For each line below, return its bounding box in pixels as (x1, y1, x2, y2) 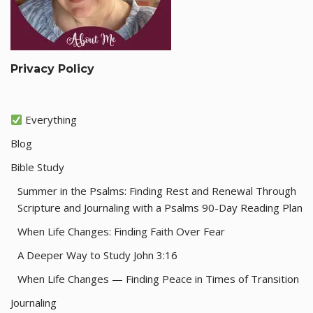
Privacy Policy (10, 62, 94, 75)
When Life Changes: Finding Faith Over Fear (17, 224, 225, 238)
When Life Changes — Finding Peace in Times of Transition (17, 272, 299, 286)
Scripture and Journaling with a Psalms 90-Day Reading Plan (17, 201, 303, 214)
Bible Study (10, 160, 64, 174)
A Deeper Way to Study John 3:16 (17, 248, 177, 262)
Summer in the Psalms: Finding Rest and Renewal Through (17, 184, 296, 198)
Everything (22, 112, 78, 126)
